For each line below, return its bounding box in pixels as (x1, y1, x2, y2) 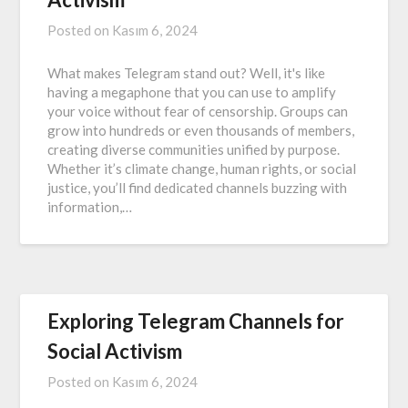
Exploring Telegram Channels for (47, 309, 345, 334)
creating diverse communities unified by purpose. (47, 141, 341, 158)
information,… (47, 199, 133, 216)
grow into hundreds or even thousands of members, (47, 122, 355, 139)
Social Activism (47, 339, 183, 364)
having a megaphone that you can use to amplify (47, 84, 337, 101)
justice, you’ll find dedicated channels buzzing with (47, 179, 348, 197)
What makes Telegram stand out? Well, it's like (47, 65, 326, 82)
